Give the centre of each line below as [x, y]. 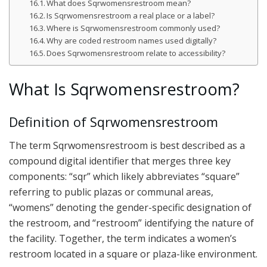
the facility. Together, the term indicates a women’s [123, 238]
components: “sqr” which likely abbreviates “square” [124, 176]
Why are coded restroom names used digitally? [132, 40]
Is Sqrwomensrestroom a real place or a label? [131, 15]
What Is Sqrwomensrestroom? [124, 89]
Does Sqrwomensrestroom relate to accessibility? [136, 53]
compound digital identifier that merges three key [120, 161]
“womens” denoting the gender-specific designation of [130, 207]
